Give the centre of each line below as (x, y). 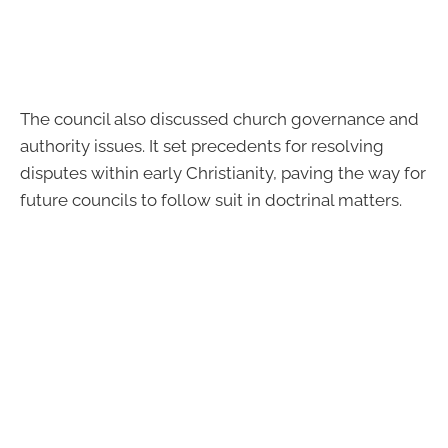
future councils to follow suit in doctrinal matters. (211, 199)
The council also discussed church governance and (219, 118)
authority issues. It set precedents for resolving (202, 145)
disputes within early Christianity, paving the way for (223, 172)
